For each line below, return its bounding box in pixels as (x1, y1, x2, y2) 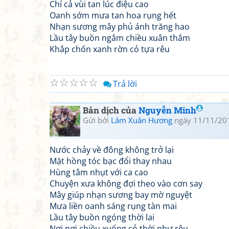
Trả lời (113, 78, 137, 89)
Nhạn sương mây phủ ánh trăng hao (50, 21, 190, 32)
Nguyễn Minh (139, 104, 196, 116)
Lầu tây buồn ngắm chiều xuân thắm (50, 32, 190, 43)
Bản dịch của (83, 104, 139, 116)
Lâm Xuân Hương (111, 115, 172, 125)
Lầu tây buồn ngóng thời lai (50, 212, 154, 223)
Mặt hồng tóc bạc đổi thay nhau (50, 155, 172, 167)
